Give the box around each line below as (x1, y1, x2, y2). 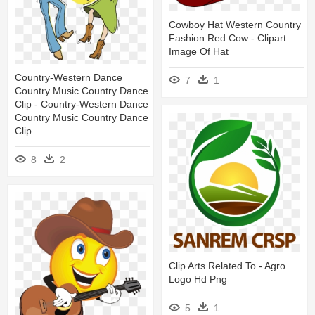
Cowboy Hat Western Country (169, 18, 301, 30)
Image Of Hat (169, 45, 229, 57)
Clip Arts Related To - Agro (169, 259, 285, 271)
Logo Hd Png (169, 273, 227, 285)
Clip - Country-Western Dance (15, 98, 148, 110)
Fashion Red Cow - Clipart (169, 32, 286, 44)
